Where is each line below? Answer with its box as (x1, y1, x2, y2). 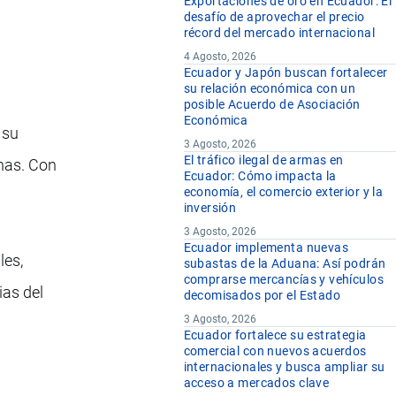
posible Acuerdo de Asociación (183, 97, 361, 112)
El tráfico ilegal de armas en (183, 153, 344, 168)
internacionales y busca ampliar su (183, 360, 385, 375)
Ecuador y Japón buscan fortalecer (183, 65, 388, 80)
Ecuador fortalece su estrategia (183, 328, 367, 343)
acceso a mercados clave (183, 376, 330, 391)
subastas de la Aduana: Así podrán (183, 256, 386, 271)
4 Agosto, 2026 (183, 50, 256, 64)
